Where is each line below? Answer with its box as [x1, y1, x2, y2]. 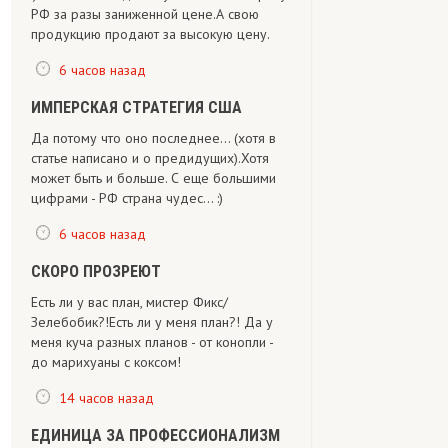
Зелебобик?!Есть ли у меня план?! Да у [31, 313, 273, 331]
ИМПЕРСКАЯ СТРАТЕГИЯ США [31, 98, 242, 117]
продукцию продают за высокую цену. [31, 25, 270, 43]
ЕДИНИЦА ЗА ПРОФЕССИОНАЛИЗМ [31, 426, 280, 445]
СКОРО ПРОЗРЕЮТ [31, 262, 161, 281]
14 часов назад [59, 388, 154, 407]
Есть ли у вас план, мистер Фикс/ [31, 293, 228, 311]
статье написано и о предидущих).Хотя [31, 149, 269, 167]
